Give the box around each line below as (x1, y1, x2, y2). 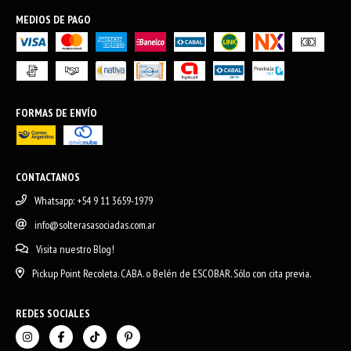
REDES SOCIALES (16, 306, 90, 320)
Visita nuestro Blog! (35, 241, 114, 256)
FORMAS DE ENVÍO (16, 105, 97, 120)
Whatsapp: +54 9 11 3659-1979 (34, 193, 153, 208)
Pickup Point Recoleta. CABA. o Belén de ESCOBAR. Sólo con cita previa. (31, 266, 311, 280)
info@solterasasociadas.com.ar (34, 217, 155, 232)
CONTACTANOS (16, 169, 80, 184)
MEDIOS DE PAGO (16, 12, 91, 27)
